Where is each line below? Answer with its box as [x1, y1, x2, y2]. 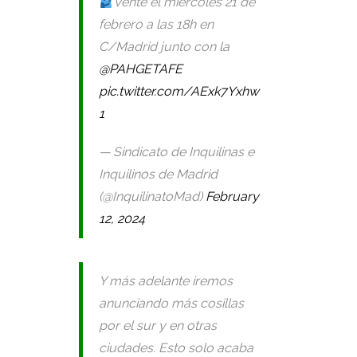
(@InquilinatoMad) [99, 189, 206, 204]
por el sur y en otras [99, 318, 217, 333]
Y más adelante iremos [99, 273, 233, 288]
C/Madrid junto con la [99, 39, 229, 54]
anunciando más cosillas [99, 296, 244, 311]
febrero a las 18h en [99, 17, 214, 32]
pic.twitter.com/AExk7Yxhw [99, 84, 259, 99]
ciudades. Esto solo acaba [99, 340, 253, 355]
